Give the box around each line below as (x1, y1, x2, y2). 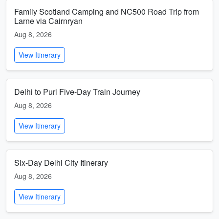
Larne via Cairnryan (14, 15, 83, 26)
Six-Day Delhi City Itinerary (14, 157, 108, 168)
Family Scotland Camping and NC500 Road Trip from (14, 6, 199, 17)
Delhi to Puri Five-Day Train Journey (14, 86, 140, 97)
